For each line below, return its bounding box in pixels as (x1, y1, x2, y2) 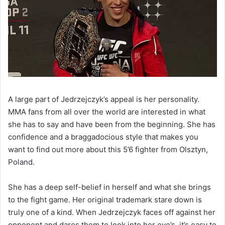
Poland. (8, 157, 35, 167)
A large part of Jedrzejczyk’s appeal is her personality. (8, 94, 199, 104)
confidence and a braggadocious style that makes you (8, 132, 198, 142)
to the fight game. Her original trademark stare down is (8, 195, 202, 205)
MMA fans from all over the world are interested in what (8, 107, 205, 117)
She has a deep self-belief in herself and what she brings (8, 182, 211, 192)
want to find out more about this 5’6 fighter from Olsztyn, (8, 145, 208, 155)
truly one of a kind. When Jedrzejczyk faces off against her (8, 207, 215, 217)
